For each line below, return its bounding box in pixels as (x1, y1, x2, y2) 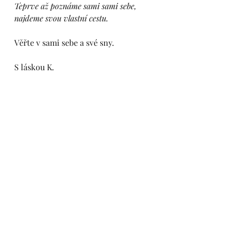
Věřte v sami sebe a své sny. (14, 37, 114, 48)
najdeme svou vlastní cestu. (14, 13, 110, 23)
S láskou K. (14, 62, 54, 72)
